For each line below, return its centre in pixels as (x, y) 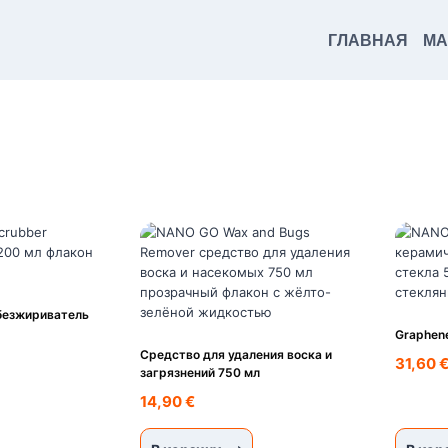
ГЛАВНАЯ (367, 40)
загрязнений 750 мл (199, 372)
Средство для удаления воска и (235, 354)
